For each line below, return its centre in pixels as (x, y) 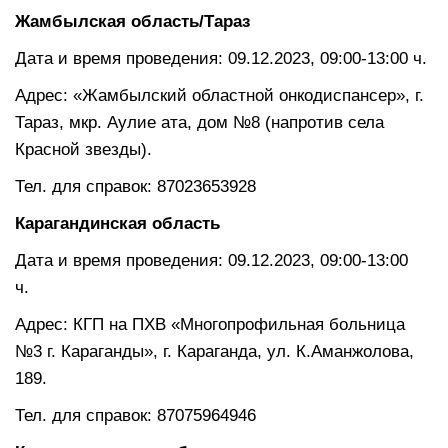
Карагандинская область (137, 223)
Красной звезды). (83, 149)
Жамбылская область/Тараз (132, 21)
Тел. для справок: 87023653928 (135, 186)
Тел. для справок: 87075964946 (135, 415)
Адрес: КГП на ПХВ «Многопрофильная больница (210, 324)
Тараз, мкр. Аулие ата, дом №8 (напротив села (199, 122)
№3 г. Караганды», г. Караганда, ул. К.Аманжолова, (214, 351)
